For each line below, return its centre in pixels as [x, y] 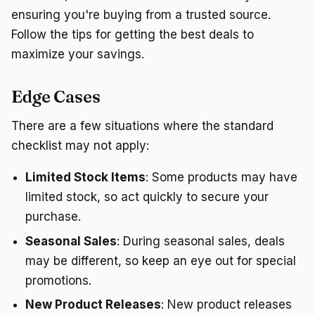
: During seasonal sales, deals [201, 241]
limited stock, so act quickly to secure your [147, 197]
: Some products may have [221, 178]
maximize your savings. [78, 54]
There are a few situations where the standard [142, 126]
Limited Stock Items [85, 178]
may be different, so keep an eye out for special [161, 261]
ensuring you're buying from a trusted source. [141, 14]
